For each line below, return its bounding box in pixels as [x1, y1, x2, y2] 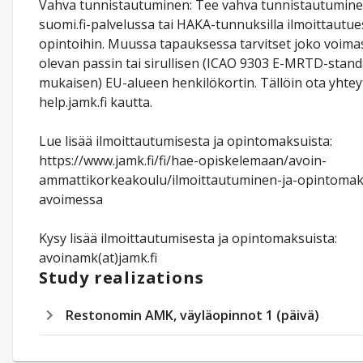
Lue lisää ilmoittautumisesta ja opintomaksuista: [39, 132, 332, 150]
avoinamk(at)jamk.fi [39, 249, 157, 267]
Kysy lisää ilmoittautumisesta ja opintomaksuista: [39, 229, 337, 247]
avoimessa [39, 190, 103, 208]
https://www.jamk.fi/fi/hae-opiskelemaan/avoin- [39, 152, 327, 169]
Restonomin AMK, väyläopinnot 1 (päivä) [66, 306, 319, 324]
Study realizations [39, 267, 204, 288]
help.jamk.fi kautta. [39, 93, 152, 111]
